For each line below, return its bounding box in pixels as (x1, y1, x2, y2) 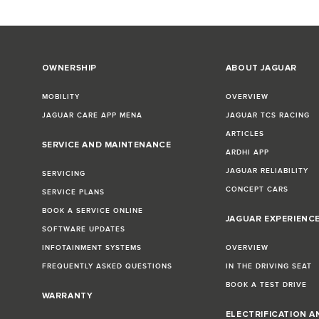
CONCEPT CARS (225, 185, 288, 194)
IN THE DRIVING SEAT (225, 262, 312, 271)
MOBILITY (41, 93, 80, 102)
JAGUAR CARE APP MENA (41, 111, 142, 120)
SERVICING (41, 169, 85, 179)
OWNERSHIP (41, 63, 97, 74)
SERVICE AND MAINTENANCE (41, 140, 172, 151)
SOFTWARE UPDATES (41, 225, 125, 234)
